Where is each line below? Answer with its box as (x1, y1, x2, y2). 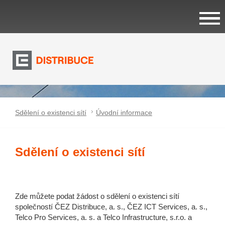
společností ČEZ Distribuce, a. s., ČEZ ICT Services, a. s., (15, 202, 207, 211)
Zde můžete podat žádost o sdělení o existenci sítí (15, 192, 179, 200)
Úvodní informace (96, 108, 152, 117)
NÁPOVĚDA (10, 138, 56, 148)
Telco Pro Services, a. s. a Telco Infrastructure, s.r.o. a (15, 213, 192, 221)
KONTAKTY (10, 177, 54, 186)
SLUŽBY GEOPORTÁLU (10, 99, 102, 109)
